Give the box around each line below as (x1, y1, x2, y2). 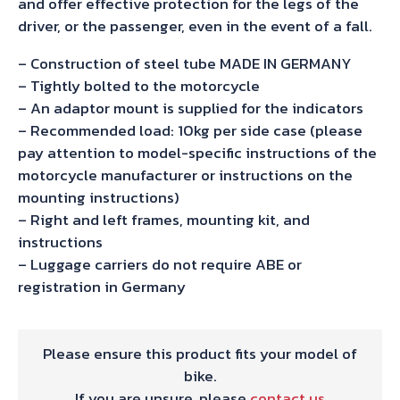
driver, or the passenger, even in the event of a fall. (18, 14, 372, 38)
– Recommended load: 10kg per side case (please (18, 119, 362, 143)
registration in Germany (18, 275, 186, 299)
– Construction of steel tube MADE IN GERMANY (18, 52, 352, 76)
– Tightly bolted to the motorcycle (18, 74, 260, 98)
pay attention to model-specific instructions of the (18, 141, 377, 165)
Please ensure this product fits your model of (43, 342, 357, 366)
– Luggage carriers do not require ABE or (18, 253, 302, 277)
